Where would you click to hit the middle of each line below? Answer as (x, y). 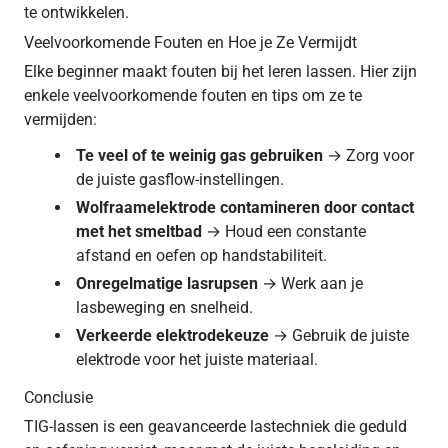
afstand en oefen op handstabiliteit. (201, 255)
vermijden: (60, 119)
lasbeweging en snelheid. (164, 307)
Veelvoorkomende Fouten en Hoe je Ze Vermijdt (190, 42)
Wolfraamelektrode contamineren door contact (245, 207)
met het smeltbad (139, 231)
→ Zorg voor (370, 155)
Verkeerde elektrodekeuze (172, 335)
